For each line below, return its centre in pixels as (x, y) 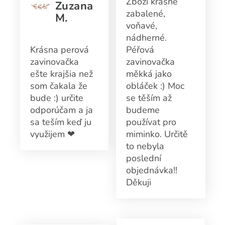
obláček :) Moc (155, 86)
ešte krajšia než (61, 74)
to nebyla (145, 146)
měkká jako (149, 74)
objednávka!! (151, 171)
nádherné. (146, 38)
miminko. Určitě (157, 134)
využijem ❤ (52, 134)
